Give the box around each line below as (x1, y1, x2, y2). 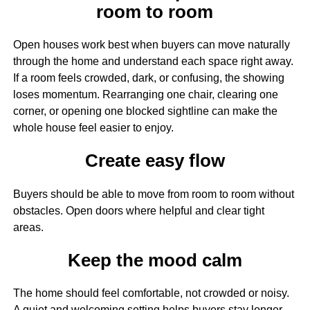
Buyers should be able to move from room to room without (12, 188, 294, 200)
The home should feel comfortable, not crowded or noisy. (12, 287, 289, 300)
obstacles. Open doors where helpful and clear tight (12, 204, 264, 217)
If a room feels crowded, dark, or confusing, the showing (12, 72, 284, 84)
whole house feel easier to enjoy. (12, 122, 174, 134)
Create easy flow (84, 151, 225, 171)
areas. (12, 221, 44, 233)
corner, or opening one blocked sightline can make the (12, 105, 277, 118)
